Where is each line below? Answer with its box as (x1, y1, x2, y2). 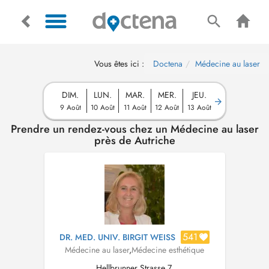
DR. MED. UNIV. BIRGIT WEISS (59, 231, 175, 243)
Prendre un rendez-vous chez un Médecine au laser (10, 121, 259, 137)
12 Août (155, 102, 179, 112)
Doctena (153, 58, 183, 70)
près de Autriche (94, 133, 175, 148)
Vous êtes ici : (94, 58, 144, 70)
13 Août (187, 102, 211, 112)
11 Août (123, 102, 147, 112)
